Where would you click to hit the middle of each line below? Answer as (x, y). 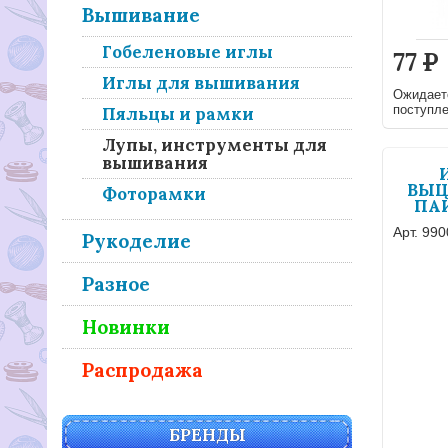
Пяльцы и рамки (178, 114)
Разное (116, 284)
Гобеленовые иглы (187, 52)
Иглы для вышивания (201, 83)
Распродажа (142, 370)
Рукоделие (136, 241)
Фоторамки (154, 194)
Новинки (126, 327)
